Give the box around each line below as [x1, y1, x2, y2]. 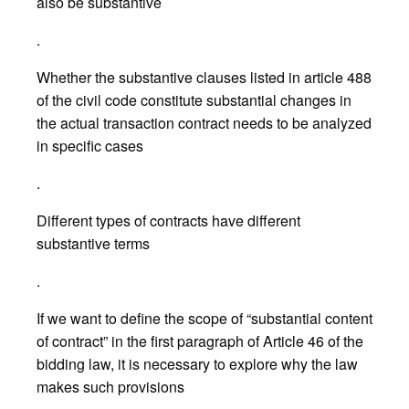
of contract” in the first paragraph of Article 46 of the [37, 330, 363, 351]
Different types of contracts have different [37, 209, 300, 231]
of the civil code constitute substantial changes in [37, 89, 351, 110]
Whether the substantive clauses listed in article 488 [37, 66, 372, 88]
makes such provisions [37, 375, 184, 397]
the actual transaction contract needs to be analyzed [37, 111, 372, 133]
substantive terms [37, 232, 150, 254]
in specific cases [37, 134, 143, 156]
